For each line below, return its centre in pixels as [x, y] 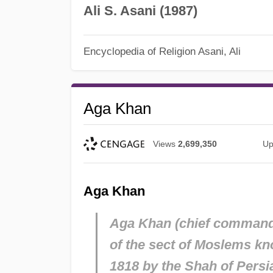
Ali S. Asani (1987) [140, 10]
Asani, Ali [219, 51]
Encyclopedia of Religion [139, 51]
